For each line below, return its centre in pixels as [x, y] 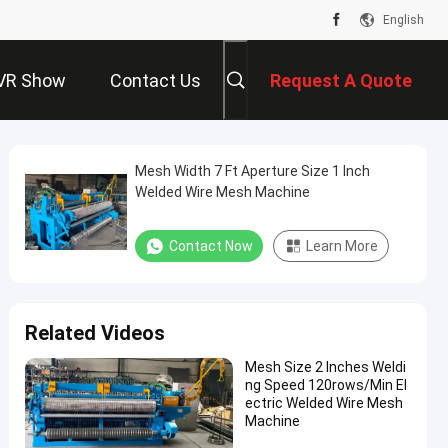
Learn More [342, 246]
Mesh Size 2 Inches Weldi [325, 367]
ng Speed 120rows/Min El [326, 385]
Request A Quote [341, 81]
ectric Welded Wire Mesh [324, 403]
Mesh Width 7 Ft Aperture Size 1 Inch [252, 171]
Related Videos [95, 333]
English [403, 20]
